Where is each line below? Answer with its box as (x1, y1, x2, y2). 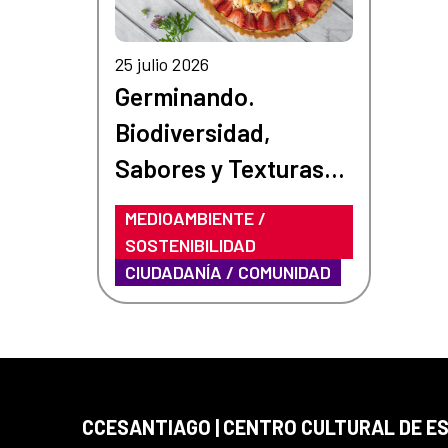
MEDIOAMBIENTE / (124, 206, 266, 229)
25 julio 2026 (114, 52, 209, 75)
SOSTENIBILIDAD (124, 233, 256, 256)
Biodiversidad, (114, 116, 271, 147)
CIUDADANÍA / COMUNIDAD (124, 260, 331, 283)
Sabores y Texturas (114, 152, 324, 183)
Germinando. (114, 80, 255, 111)
